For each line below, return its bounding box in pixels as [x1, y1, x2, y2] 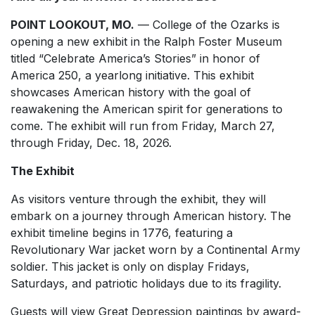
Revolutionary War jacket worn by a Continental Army [11, 243, 300, 257]
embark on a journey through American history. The [11, 209, 291, 223]
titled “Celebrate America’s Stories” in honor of [11, 51, 260, 65]
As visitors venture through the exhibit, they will [11, 192, 266, 206]
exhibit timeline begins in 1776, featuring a [11, 226, 233, 240]
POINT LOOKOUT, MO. [11, 18, 134, 32]
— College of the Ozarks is [134, 18, 280, 32]
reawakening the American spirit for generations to [11, 102, 283, 116]
